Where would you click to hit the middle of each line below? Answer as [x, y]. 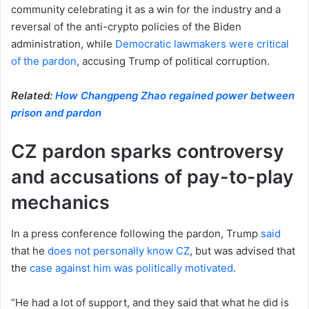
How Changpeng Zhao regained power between [175, 96]
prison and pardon [56, 113]
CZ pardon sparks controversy [148, 152]
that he [29, 250]
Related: [33, 96]
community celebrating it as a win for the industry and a [146, 10]
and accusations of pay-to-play [152, 177]
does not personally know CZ [119, 250]
